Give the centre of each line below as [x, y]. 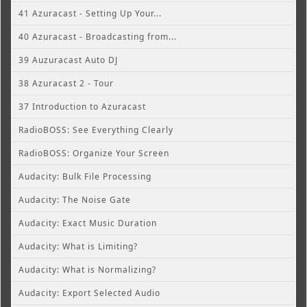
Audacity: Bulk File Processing [85, 176]
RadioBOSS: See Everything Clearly [96, 130]
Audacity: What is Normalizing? [87, 269]
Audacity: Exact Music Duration [88, 223]
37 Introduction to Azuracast [82, 106]
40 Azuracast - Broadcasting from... [98, 36]
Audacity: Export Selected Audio [89, 293]
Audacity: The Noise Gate [75, 199]
